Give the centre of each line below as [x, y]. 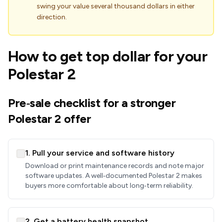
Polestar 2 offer [50, 119]
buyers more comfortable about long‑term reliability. [109, 186]
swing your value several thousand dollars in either [116, 6]
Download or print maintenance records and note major [115, 166]
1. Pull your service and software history [100, 153]
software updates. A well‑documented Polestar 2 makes [114, 176]
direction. [52, 17]
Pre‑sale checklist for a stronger [92, 103]
